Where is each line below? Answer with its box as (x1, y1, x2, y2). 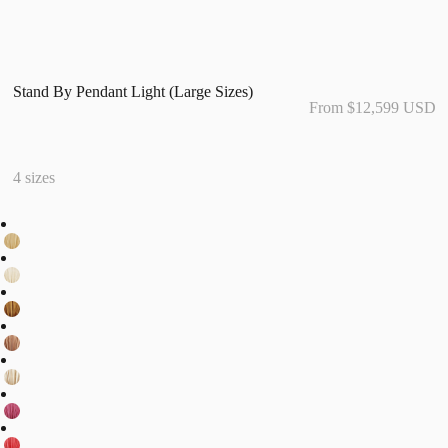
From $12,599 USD (308, 98, 436, 116)
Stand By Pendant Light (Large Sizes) (13, 82, 254, 100)
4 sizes (13, 168, 56, 186)
